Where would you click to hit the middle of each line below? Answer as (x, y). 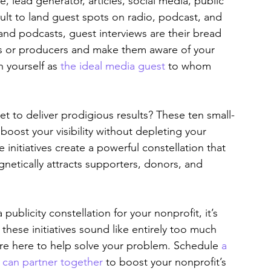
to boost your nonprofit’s (166, 262)
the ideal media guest (113, 66)
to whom (190, 66)
